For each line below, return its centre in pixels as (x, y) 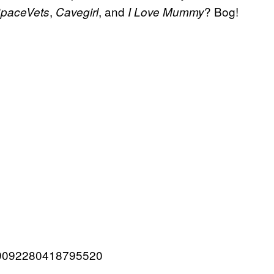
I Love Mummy (166, 12)
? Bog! (221, 12)
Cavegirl (77, 12)
